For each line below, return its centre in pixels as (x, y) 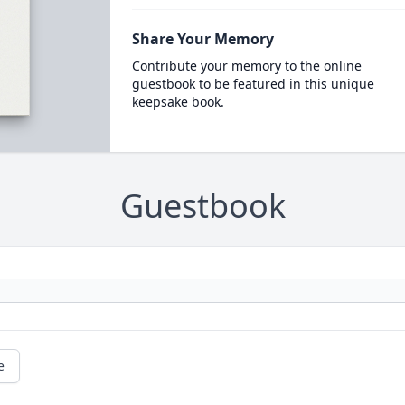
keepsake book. (178, 102)
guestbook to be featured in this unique (253, 84)
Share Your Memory (202, 39)
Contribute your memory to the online (246, 66)
